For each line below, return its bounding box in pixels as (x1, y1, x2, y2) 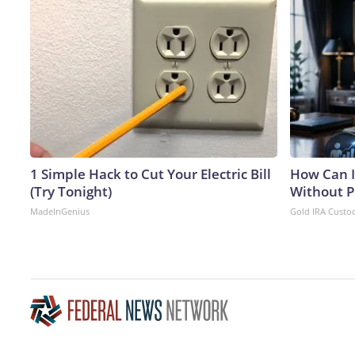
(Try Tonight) (30, 181, 112, 200)
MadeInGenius (30, 204, 90, 217)
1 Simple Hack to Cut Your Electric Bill (30, 164, 271, 183)
